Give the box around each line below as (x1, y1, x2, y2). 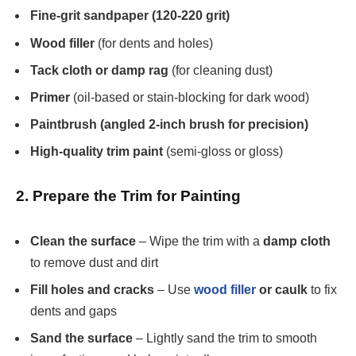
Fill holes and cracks (30, 283, 154, 297)
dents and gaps (30, 304, 117, 319)
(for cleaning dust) (168, 63, 273, 77)
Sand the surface (30, 331, 133, 346)
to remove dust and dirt (30, 256, 158, 270)
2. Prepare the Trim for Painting (16, 187, 241, 205)
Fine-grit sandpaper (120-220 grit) (30, 9, 230, 23)
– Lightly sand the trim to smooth (133, 331, 317, 346)
